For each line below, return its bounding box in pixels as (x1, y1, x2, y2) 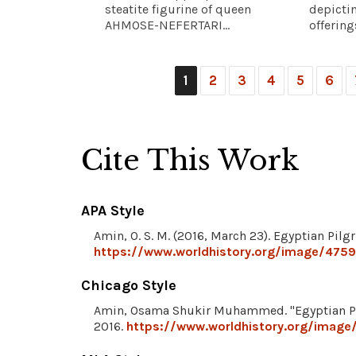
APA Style (81, 201, 145, 219)
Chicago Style (81, 276, 176, 294)
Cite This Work (81, 142, 300, 177)
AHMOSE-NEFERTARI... (105, 17, 230, 33)
